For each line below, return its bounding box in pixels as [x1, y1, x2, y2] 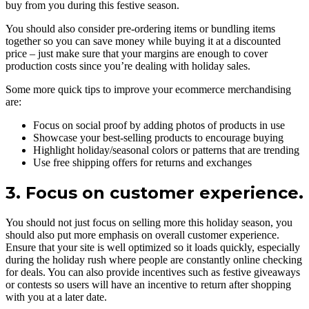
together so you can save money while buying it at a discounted [6, 34, 281, 47]
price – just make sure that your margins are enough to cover [6, 47, 268, 59]
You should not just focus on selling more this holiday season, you [6, 216, 292, 228]
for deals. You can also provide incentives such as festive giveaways [6, 266, 300, 278]
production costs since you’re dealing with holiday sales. [6, 59, 250, 72]
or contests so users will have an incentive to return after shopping [6, 278, 291, 290]
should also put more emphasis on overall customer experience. [6, 228, 279, 241]
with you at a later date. [6, 290, 107, 303]
